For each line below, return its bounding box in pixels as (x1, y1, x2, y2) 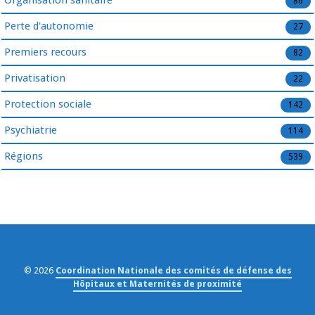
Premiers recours (4, 45, 86, 58)
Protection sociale (4, 97, 91, 110)
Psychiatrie (4, 123, 57, 136)
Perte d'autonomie (4, 19, 94, 32)
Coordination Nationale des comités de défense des (55, 265, 292, 276)
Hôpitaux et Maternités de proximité (73, 278, 242, 290)
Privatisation (4, 71, 65, 84)
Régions (4, 149, 43, 162)
